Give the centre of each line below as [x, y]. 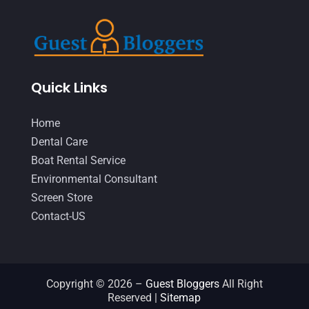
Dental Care [59, 141]
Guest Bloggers [182, 283]
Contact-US [58, 216]
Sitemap [181, 297]
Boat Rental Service [78, 160]
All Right [241, 283]
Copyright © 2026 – [96, 283]
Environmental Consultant [94, 179]
